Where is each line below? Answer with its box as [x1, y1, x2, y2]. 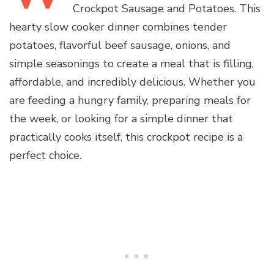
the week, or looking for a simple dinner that [9, 111, 233, 126]
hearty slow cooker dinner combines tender [9, 19, 227, 34]
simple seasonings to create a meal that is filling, [9, 56, 254, 71]
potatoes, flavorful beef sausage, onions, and [9, 37, 231, 53]
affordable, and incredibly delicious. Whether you [9, 74, 256, 89]
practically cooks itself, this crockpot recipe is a [9, 129, 243, 144]
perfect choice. [9, 147, 81, 163]
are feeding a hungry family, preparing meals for [9, 92, 251, 108]
